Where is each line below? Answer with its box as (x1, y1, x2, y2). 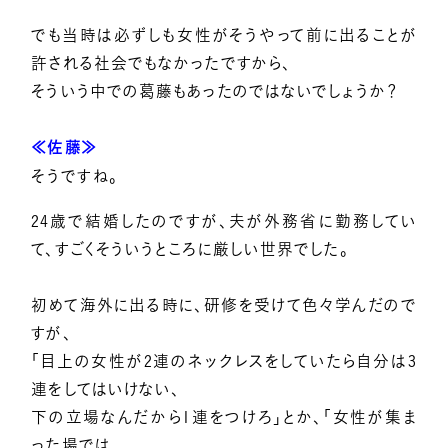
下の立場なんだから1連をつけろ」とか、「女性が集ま (31, 409, 417, 426)
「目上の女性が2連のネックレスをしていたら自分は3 (31, 353, 417, 370)
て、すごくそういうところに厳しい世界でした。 (31, 241, 349, 258)
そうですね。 (31, 167, 119, 184)
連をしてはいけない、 (31, 381, 181, 398)
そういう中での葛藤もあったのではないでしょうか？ (31, 82, 399, 99)
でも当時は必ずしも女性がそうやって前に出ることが (31, 26, 417, 43)
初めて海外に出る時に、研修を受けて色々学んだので (31, 297, 417, 314)
